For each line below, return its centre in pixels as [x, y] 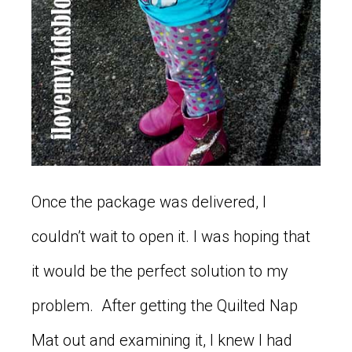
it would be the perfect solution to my [160, 271]
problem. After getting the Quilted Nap [165, 305]
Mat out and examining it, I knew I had [162, 340]
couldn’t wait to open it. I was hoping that [171, 236]
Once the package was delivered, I [149, 202]
